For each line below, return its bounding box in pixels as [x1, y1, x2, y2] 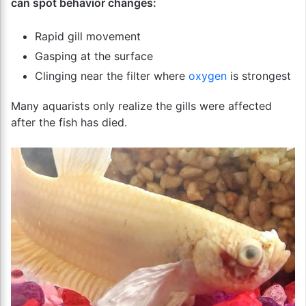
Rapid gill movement [35, 29, 141, 43]
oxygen [189, 69, 227, 83]
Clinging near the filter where [35, 69, 189, 83]
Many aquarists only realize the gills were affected [11, 99, 272, 113]
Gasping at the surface [35, 49, 153, 63]
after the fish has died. [11, 115, 127, 129]
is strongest [227, 69, 291, 83]
